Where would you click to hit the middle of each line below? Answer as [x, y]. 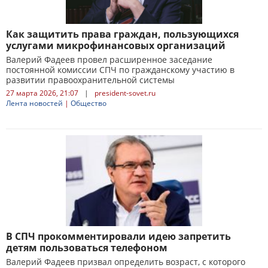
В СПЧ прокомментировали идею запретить [118, 236]
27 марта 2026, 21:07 [42, 93]
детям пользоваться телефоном [87, 248]
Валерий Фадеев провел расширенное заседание [109, 60]
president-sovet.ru [125, 93]
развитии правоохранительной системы [90, 80]
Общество [89, 103]
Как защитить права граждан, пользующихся [122, 34]
